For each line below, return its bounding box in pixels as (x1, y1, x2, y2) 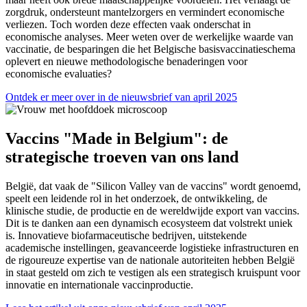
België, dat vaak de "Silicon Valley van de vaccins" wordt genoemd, (5, 180, 301, 192)
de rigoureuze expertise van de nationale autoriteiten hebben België (5, 254, 295, 266)
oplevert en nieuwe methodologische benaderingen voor (5, 55, 247, 67)
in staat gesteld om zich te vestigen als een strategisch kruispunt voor (5, 266, 300, 278)
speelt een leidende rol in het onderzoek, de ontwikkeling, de (5, 192, 267, 204)
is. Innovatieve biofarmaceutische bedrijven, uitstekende (5, 229, 247, 241)
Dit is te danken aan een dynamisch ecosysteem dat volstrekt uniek (5, 217, 293, 229)
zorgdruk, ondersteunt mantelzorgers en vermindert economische (5, 5, 284, 18)
